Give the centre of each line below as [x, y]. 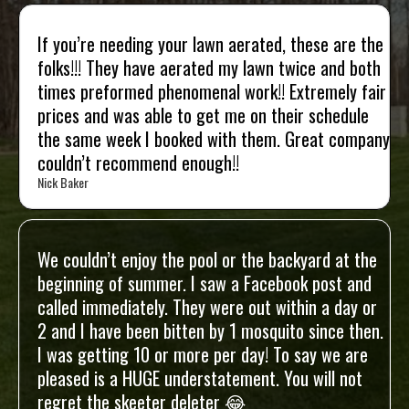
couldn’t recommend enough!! [138, 163]
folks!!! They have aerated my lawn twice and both [209, 68]
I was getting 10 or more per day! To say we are [203, 354]
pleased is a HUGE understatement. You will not [200, 378]
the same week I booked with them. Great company [214, 139]
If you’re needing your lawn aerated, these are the [210, 44]
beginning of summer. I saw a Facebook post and [204, 283]
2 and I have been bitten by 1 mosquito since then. [210, 330]
